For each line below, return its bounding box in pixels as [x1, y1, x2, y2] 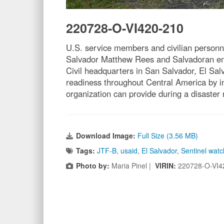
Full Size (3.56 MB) [137, 130, 198, 140]
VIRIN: [155, 160, 178, 170]
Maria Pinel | [109, 160, 155, 170]
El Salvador [141, 145, 177, 155]
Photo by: [76, 160, 109, 170]
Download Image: [76, 130, 137, 140]
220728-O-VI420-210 [66, 18, 183, 37]
